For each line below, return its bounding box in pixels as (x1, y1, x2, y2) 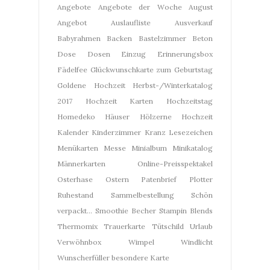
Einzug (121, 49, 146, 58)
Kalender (57, 128, 89, 137)
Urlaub (190, 222, 213, 231)
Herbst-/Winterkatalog (133, 81, 213, 90)
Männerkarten (57, 159, 105, 168)
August (189, 2, 213, 11)
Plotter (189, 175, 213, 184)
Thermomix (57, 222, 98, 231)
